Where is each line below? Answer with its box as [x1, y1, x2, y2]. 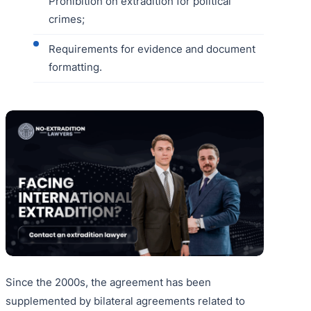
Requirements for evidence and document [49, 42, 255, 56]
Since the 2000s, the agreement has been [6, 275, 211, 289]
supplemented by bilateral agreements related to [6, 294, 245, 308]
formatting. [49, 60, 102, 74]
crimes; [49, 12, 85, 26]
